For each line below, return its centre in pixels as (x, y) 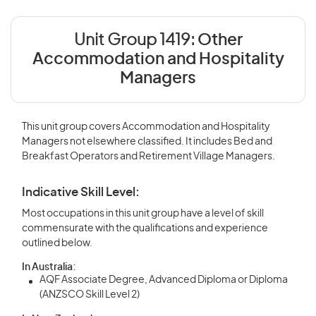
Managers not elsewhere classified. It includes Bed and (147, 142)
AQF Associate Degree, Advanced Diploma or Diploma (164, 280)
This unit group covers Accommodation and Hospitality (146, 127)
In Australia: (49, 267)
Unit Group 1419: (135, 41)
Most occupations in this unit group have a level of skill (143, 214)
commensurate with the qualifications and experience (145, 229)
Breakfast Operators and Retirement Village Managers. (148, 157)
